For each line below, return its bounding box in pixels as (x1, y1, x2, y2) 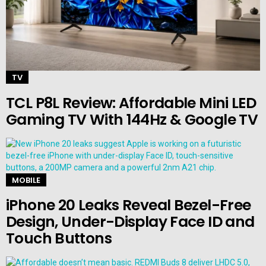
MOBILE (12, 174, 40, 186)
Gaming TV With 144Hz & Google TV (6, 109, 258, 130)
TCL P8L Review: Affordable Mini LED (6, 92, 256, 113)
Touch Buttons (6, 228, 112, 249)
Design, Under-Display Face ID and (6, 211, 255, 233)
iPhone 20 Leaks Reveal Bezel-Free (6, 195, 251, 216)
